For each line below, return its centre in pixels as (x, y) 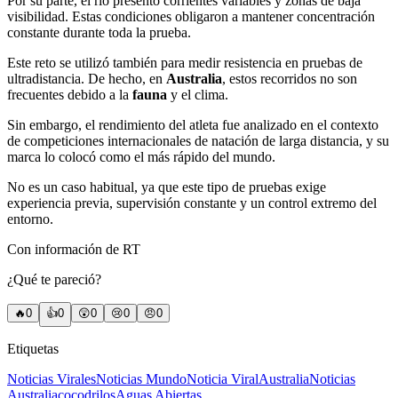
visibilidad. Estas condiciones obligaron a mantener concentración (191, 17)
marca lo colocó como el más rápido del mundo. (141, 157)
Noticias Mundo (141, 379)
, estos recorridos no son (290, 79)
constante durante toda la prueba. (99, 33)
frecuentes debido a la (70, 95)
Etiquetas (33, 349)
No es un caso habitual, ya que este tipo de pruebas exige (167, 187)
